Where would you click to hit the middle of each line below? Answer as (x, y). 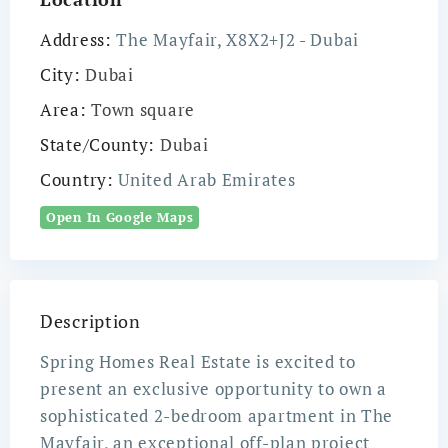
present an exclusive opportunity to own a (213, 389)
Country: (77, 180)
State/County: (98, 145)
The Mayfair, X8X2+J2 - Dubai (235, 40)
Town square (143, 110)
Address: (76, 40)
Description (90, 321)
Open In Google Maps (120, 217)
